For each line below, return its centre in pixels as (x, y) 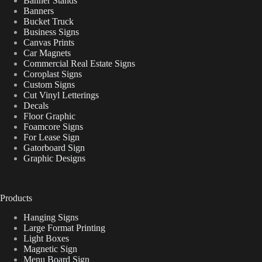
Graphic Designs (54, 158)
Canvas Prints (49, 42)
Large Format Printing (64, 227)
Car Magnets (47, 53)
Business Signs (51, 32)
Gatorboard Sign (54, 147)
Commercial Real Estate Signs (79, 63)
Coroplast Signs (53, 74)
